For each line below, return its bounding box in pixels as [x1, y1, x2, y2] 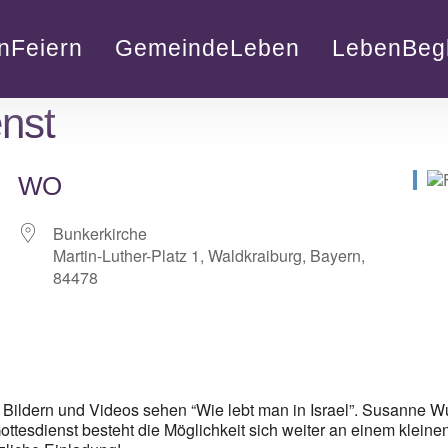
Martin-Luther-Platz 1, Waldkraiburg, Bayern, [53, 244, 366, 268]
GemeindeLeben [114, 34, 300, 61]
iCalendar [189, 346, 259, 370]
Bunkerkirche [53, 222, 148, 246]
